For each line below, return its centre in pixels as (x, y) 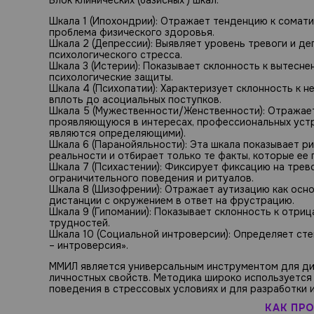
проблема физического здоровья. (132, 32)
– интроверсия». (89, 245)
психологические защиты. (111, 77)
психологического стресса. (116, 54)
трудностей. (80, 223)
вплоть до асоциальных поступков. (135, 99)
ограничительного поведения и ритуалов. (151, 178)
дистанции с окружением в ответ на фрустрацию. (172, 200)
